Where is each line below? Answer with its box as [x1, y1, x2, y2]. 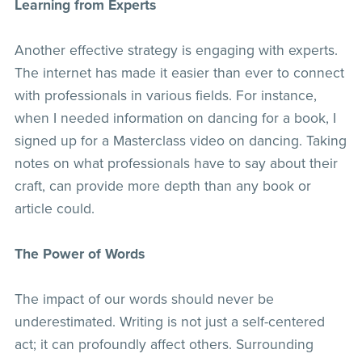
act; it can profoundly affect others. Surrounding [14, 335, 314, 353]
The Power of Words [14, 245, 145, 263]
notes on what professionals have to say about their [14, 154, 338, 172]
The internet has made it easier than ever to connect [14, 64, 344, 82]
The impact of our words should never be [14, 290, 274, 308]
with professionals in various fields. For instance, [14, 86, 317, 104]
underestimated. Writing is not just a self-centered [14, 313, 325, 330]
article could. [14, 200, 95, 217]
